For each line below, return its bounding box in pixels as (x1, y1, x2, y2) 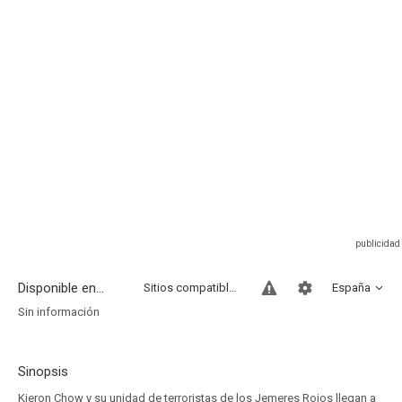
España (332, 281, 371, 294)
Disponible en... (18, 280, 104, 296)
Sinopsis (18, 363, 68, 380)
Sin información (18, 305, 100, 319)
